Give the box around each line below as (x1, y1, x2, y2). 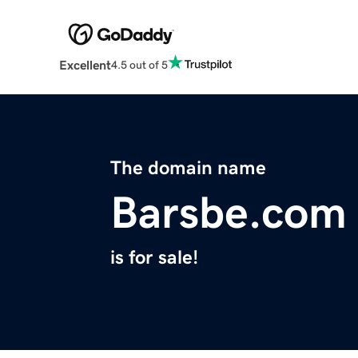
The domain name (110, 158, 266, 178)
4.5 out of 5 (110, 58, 168, 70)
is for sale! (110, 248, 198, 268)
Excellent (58, 58, 111, 72)
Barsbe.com (110, 190, 347, 236)
